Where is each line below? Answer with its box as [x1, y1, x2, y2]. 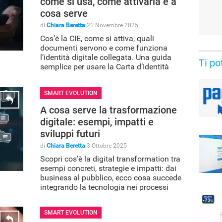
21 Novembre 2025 [87, 21, 138, 29]
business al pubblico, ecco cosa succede [40, 172, 181, 182]
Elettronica [40, 71, 77, 81]
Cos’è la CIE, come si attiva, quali [40, 33, 154, 43]
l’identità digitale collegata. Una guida [40, 52, 171, 62]
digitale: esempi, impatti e [40, 115, 154, 128]
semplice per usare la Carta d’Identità [40, 61, 169, 71]
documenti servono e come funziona [40, 43, 167, 53]
